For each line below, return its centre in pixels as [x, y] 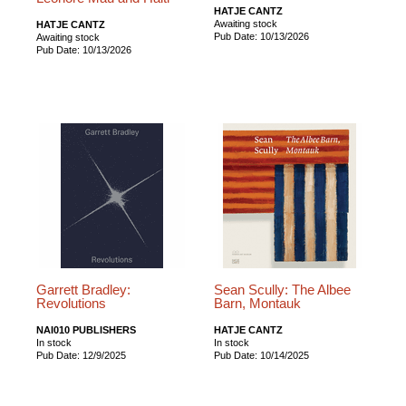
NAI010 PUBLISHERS [86, 329]
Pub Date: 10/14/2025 [262, 355]
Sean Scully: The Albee [283, 290]
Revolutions [71, 303]
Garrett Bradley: [83, 290]
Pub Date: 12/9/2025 [81, 355]
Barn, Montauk [258, 303]
